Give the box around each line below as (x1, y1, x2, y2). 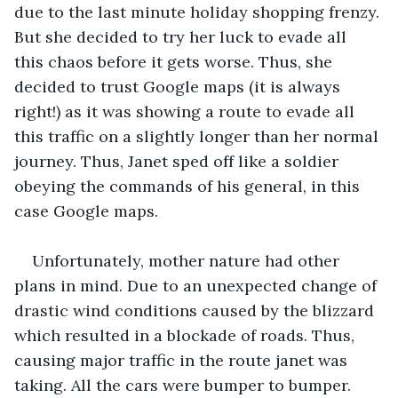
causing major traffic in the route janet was (14, 349, 352, 370)
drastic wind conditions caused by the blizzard (14, 299, 378, 321)
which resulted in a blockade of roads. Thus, (14, 324, 359, 346)
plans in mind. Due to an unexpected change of (14, 275, 381, 296)
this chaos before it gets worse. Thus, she (14, 51, 337, 72)
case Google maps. (14, 200, 158, 221)
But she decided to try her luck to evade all (14, 26, 351, 47)
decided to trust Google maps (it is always (14, 76, 345, 97)
